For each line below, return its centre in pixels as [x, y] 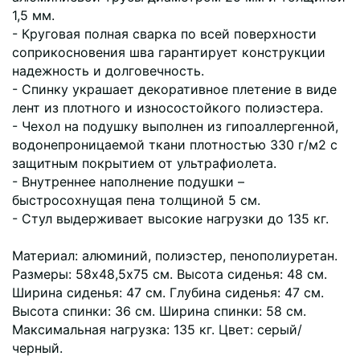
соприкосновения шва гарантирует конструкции [169, 52]
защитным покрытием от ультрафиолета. [144, 163]
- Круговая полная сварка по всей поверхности [164, 33]
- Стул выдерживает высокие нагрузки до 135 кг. [170, 218]
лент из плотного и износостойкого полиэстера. [168, 107]
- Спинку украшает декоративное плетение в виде [174, 89]
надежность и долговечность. [108, 70]
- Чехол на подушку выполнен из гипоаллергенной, [175, 126]
